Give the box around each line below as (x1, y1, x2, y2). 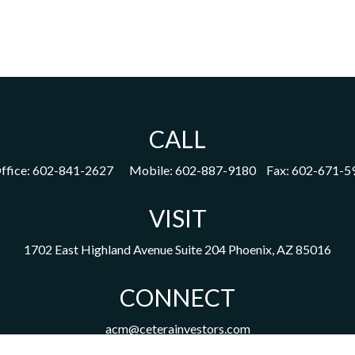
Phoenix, (228, 241, 274, 257)
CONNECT (120, 282, 235, 311)
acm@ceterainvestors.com (105, 320, 250, 336)
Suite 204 (175, 241, 226, 257)
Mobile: (128, 162, 175, 177)
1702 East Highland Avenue (24, 241, 173, 257)
